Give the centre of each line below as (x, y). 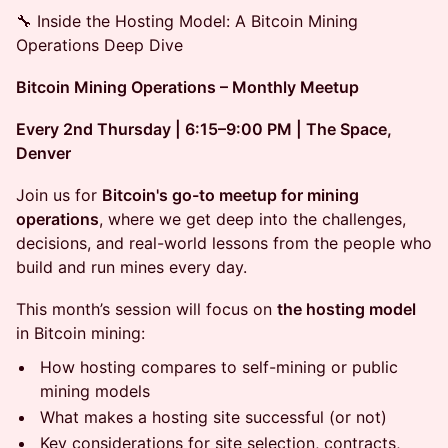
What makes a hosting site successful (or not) (213, 417)
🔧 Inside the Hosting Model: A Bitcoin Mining (187, 21)
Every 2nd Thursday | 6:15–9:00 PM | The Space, (204, 129)
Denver (43, 153)
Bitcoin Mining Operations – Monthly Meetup (187, 87)
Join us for (59, 195)
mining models (95, 391)
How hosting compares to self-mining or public (219, 367)
